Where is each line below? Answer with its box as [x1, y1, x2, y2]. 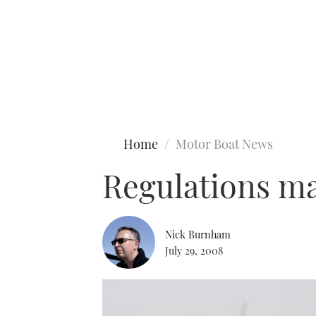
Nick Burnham [165, 226, 231, 241]
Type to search [7, 62, 75, 76]
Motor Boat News [176, 135, 273, 152]
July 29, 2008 [165, 243, 223, 257]
